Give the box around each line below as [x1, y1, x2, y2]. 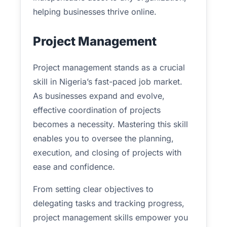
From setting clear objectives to [33, 184, 154, 194]
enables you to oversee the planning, [33, 133, 174, 143]
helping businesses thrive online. [33, 7, 157, 17]
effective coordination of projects [33, 105, 161, 115]
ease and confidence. [33, 162, 115, 172]
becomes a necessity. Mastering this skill [33, 119, 188, 129]
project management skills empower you [33, 212, 188, 222]
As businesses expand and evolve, [33, 91, 165, 101]
